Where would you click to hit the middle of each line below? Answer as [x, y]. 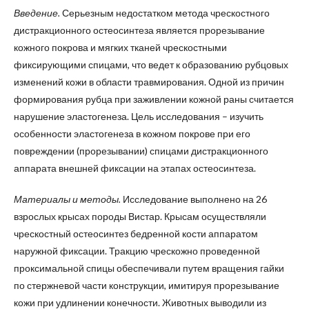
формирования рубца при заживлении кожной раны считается [154, 99]
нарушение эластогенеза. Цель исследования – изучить [139, 116]
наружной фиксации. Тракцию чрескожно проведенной [137, 250]
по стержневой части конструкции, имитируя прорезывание [147, 285]
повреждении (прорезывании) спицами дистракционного [141, 150]
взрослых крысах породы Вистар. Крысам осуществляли [140, 216]
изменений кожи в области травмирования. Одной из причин [149, 81]
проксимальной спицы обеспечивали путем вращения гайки [149, 268]
